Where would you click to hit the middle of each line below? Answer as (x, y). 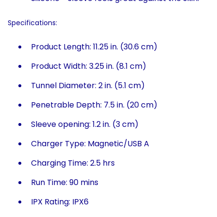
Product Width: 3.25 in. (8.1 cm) (89, 66)
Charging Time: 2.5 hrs (73, 163)
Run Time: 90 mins (65, 182)
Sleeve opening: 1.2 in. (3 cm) (85, 124)
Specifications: (32, 23)
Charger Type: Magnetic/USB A (90, 144)
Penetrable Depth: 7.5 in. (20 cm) (94, 105)
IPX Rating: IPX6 (60, 202)
